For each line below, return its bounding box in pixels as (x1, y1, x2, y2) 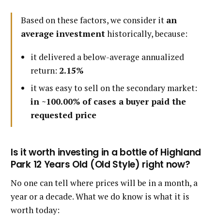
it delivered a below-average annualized (31, 51, 185, 63)
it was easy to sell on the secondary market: (31, 82, 198, 94)
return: (31, 65, 60, 77)
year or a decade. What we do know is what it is (11, 191, 189, 202)
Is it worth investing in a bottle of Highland (11, 146, 201, 159)
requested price (31, 109, 97, 121)
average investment (21, 28, 105, 40)
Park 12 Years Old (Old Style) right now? (11, 158, 190, 171)
